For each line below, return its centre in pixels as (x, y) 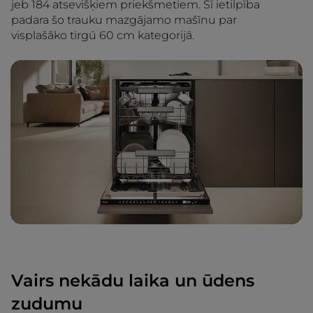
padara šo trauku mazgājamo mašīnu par (124, 20)
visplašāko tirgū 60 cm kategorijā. (103, 35)
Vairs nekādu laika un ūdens (133, 281)
